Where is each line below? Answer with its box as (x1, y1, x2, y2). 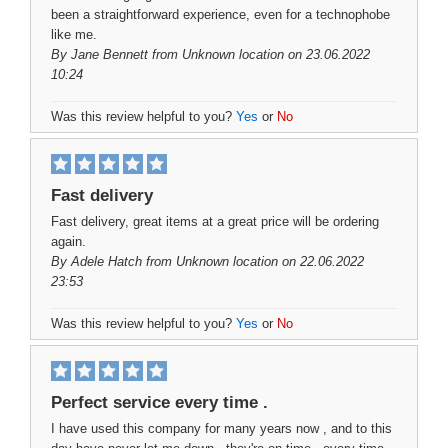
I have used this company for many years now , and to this (51, 421, 392, 436)
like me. (51, 27, 97, 42)
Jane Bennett (71, 47, 148, 62)
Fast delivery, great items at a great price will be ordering (51, 214, 379, 229)
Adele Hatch (71, 254, 142, 269)
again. (51, 234, 86, 249)
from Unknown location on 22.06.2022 (142, 254, 364, 269)
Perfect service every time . (51, 393, 268, 412)
